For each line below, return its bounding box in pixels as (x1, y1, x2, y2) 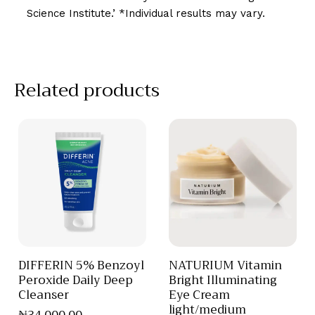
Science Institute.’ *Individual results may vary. (27, 6, 265, 20)
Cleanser (18, 285, 69, 306)
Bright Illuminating (169, 270, 277, 291)
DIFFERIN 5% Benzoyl (18, 255, 144, 276)
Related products (14, 74, 160, 106)
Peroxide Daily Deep (18, 270, 133, 291)
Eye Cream (169, 285, 230, 306)
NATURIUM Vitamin (169, 255, 282, 276)
